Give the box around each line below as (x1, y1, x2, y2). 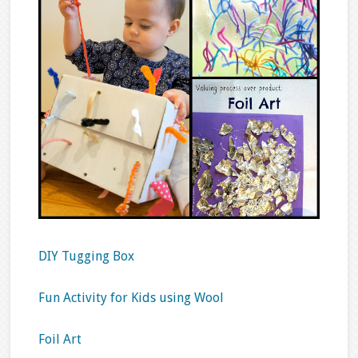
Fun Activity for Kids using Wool (38, 289, 224, 305)
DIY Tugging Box (38, 248, 134, 264)
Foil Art (38, 331, 82, 347)
